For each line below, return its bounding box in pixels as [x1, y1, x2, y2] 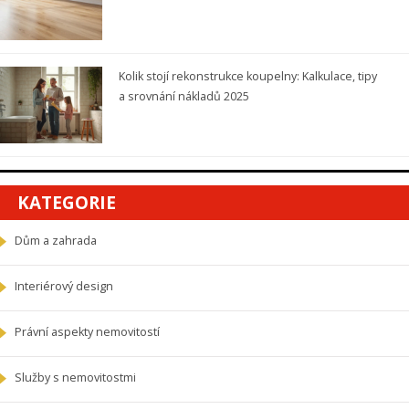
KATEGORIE [17, 191, 116, 215]
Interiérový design [15, 278, 113, 295]
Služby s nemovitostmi [15, 370, 136, 386]
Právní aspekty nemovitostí [15, 324, 160, 341]
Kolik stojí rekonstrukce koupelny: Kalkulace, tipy [118, 68, 377, 84]
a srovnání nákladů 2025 [118, 88, 249, 104]
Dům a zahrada [15, 233, 97, 249]
